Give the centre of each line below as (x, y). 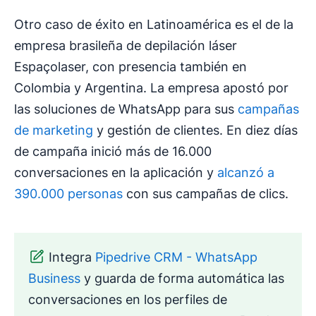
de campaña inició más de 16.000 (113, 152)
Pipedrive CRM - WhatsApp (176, 257)
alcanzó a (246, 173)
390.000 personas (68, 194)
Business (54, 279)
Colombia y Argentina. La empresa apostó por (151, 88)
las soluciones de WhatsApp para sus (126, 109)
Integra (72, 257)
